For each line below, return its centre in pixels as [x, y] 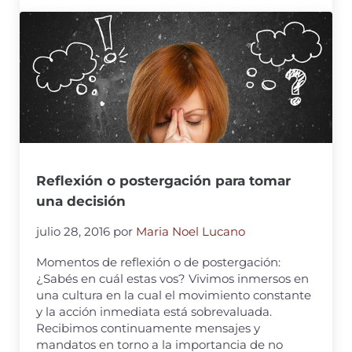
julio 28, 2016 [73, 231]
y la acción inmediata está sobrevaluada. [154, 311]
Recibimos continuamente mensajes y [148, 328]
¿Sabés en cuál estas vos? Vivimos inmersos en [173, 278]
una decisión [81, 202]
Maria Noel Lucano [191, 231]
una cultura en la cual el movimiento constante [174, 295]
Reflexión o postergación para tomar [164, 181]
